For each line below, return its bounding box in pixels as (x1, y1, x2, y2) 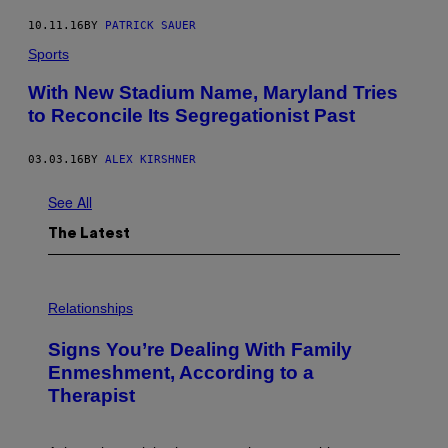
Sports (28, 45, 69, 62)
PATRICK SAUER (105, 18, 196, 32)
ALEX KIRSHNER (105, 153, 196, 167)
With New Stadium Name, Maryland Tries (28, 81, 398, 103)
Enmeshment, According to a (48, 362, 314, 384)
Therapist (48, 385, 135, 407)
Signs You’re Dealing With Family (48, 339, 352, 361)
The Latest (48, 228, 130, 242)
